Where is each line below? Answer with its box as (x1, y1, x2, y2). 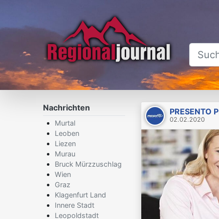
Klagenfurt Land (55, 191, 106, 199)
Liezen (55, 139, 76, 148)
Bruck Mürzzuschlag (55, 160, 122, 168)
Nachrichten (43, 103, 90, 112)
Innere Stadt (55, 201, 94, 209)
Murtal (55, 119, 75, 127)
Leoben (55, 129, 79, 137)
